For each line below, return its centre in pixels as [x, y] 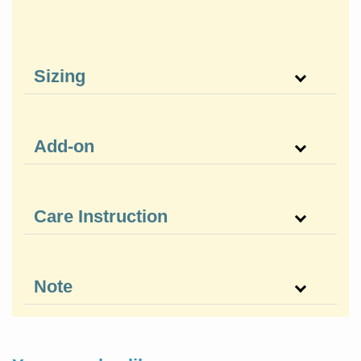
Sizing [60, 76]
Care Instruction [101, 216]
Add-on [64, 146]
